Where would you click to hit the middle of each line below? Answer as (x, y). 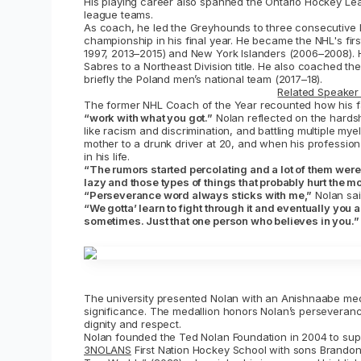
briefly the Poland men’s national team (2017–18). (203, 79)
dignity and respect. (133, 324)
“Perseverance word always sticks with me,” (198, 195)
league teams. (118, 14)
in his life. (107, 156)
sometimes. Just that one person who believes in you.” (222, 220)
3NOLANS (108, 349)
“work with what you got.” (148, 117)
